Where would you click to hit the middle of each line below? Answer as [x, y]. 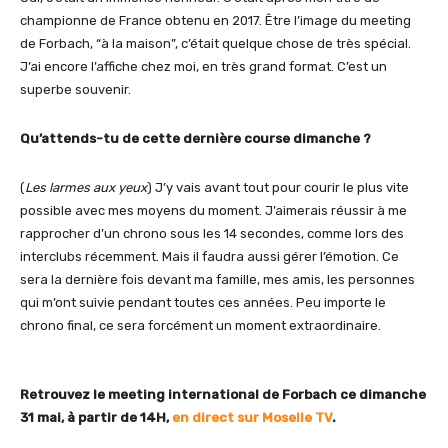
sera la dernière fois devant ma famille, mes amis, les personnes [217, 280]
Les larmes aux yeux [86, 188]
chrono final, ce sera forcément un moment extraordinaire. [200, 326]
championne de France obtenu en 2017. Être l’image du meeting [215, 21]
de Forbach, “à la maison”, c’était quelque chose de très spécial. [215, 44]
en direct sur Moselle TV [252, 418]
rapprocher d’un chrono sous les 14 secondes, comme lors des [212, 234]
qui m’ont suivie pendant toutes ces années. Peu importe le [203, 303]
